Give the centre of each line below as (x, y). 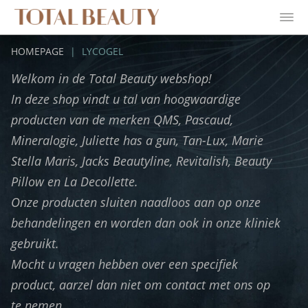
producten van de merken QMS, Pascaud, (122, 120)
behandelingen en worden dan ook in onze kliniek (146, 223)
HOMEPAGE (37, 51)
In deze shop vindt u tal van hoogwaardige (126, 99)
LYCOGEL (102, 51)
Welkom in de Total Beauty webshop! (111, 78)
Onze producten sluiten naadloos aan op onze (136, 202)
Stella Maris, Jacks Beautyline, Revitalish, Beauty (141, 161)
